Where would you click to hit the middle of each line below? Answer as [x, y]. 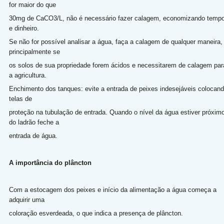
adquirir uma [27, 200]
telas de [21, 99]
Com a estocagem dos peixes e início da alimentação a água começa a [112, 190]
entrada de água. [34, 136]
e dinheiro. [26, 28]
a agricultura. [28, 75]
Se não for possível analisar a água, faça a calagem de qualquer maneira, [115, 42]
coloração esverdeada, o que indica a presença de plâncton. [98, 213]
